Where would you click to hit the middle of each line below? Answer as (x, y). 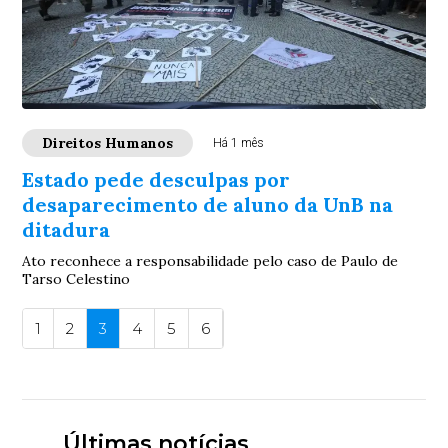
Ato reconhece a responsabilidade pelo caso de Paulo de (210, 261)
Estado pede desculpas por (156, 179)
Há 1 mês (239, 143)
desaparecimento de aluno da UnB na (208, 204)
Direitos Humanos (108, 143)
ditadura (66, 229)
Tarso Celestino (76, 279)
